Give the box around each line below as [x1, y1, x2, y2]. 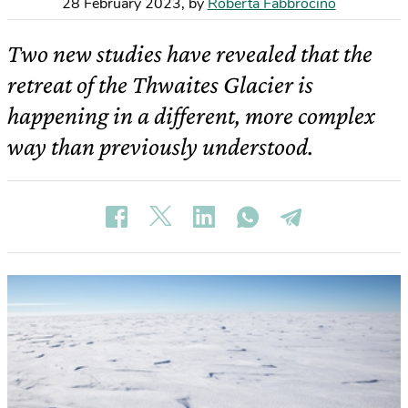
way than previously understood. [7, 132, 313, 160]
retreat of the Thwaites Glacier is [7, 70, 313, 98]
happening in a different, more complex [7, 101, 375, 129]
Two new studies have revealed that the [7, 39, 372, 67]
